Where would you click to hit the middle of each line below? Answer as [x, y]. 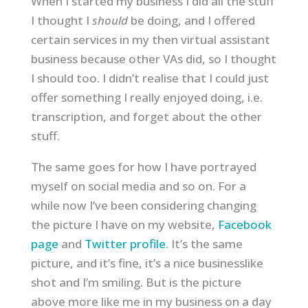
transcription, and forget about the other [146, 117]
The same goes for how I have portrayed [143, 167]
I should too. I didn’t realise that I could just [150, 78]
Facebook [244, 224]
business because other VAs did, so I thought [153, 59]
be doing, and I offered [192, 20]
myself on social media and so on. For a [138, 186]
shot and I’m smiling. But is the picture [136, 282]
